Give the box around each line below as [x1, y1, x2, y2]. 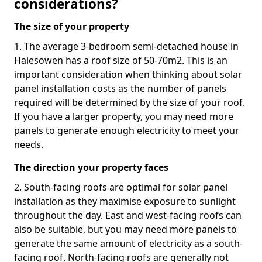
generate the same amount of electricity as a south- [14, 237, 243, 250]
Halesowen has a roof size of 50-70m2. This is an [14, 54, 227, 67]
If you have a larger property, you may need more [14, 110, 233, 123]
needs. [14, 138, 43, 151]
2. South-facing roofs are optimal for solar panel [14, 181, 227, 194]
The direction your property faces [14, 161, 168, 174]
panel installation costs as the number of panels [14, 82, 226, 95]
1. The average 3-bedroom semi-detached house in [14, 40, 239, 53]
